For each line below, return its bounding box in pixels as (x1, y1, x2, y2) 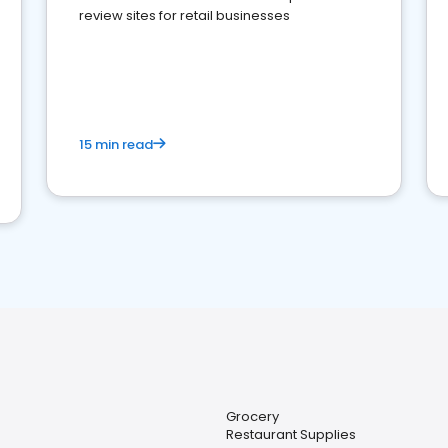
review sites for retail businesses (79, 6, 290, 25)
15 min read (79, 135, 153, 154)
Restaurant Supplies (225, 425, 356, 444)
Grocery (225, 407, 279, 426)
